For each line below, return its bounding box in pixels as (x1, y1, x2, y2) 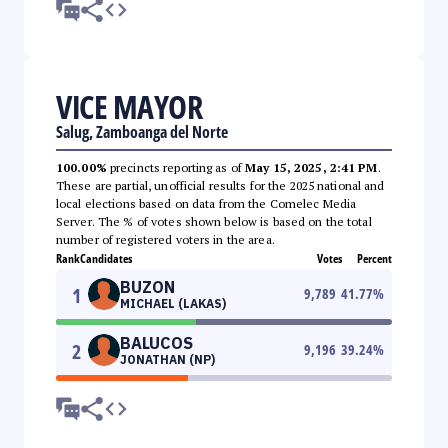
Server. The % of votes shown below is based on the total (56, 213, 372, 229)
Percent (357, 249, 392, 267)
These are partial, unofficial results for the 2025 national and (56, 177, 385, 193)
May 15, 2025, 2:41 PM (245, 159, 378, 175)
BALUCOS (120, 332, 193, 353)
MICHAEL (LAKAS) (120, 295, 226, 311)
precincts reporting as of (106, 159, 246, 175)
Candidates (80, 249, 132, 267)
